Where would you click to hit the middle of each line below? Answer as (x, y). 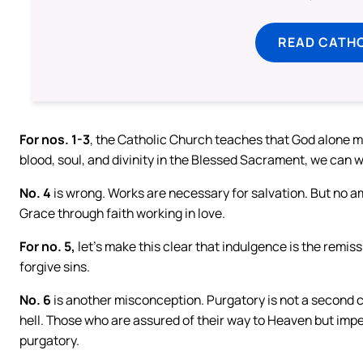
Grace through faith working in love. (122, 214)
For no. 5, (47, 247)
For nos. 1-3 (55, 140)
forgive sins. (55, 267)
